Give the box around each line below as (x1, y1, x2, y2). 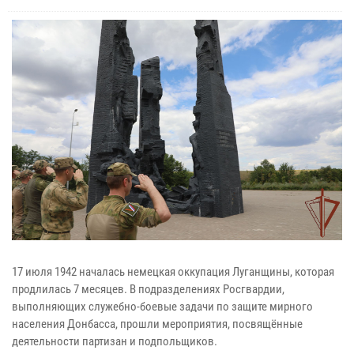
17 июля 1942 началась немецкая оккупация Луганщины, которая (12, 264, 334, 279)
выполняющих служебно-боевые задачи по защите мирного (12, 299, 313, 314)
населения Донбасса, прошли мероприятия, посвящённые (12, 316, 303, 331)
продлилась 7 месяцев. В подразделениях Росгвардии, (12, 281, 284, 296)
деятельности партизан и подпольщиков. (12, 333, 217, 348)
